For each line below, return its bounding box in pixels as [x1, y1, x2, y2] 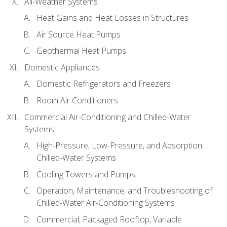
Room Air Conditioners [36, 95, 118, 106]
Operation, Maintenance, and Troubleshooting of [36, 185, 212, 197]
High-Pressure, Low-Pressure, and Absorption [36, 140, 202, 152]
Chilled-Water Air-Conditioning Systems [36, 197, 175, 209]
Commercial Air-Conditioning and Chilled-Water [24, 111, 191, 123]
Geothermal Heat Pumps [36, 45, 126, 57]
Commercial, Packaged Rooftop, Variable [36, 213, 182, 225]
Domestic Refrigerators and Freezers [36, 78, 171, 90]
